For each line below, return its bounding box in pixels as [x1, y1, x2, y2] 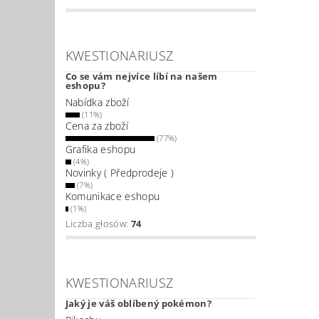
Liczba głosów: [65, 216, 131, 230]
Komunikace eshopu [65, 189, 160, 203]
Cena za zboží [65, 118, 128, 132]
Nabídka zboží [65, 95, 129, 109]
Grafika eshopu [65, 142, 136, 156]
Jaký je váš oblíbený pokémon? [65, 296, 212, 310]
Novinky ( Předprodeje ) [65, 165, 174, 179]
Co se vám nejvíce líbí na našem [65, 69, 218, 83]
